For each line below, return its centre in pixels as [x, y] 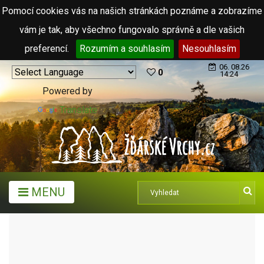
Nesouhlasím [209, 49]
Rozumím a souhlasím [125, 49]
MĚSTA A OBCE [82, 234]
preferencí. [48, 49]
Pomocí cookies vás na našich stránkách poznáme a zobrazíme [132, 11]
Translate [78, 110]
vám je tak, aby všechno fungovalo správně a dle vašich [132, 30]
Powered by [67, 91]
